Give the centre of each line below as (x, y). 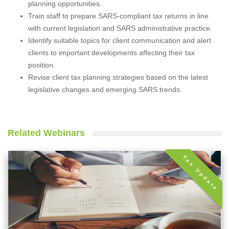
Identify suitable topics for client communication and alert (120, 41)
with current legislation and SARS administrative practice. (120, 28)
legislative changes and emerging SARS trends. (105, 90)
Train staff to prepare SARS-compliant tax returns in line (118, 16)
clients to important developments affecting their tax (111, 53)
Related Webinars (46, 133)
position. (42, 65)
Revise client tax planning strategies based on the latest (118, 77)
